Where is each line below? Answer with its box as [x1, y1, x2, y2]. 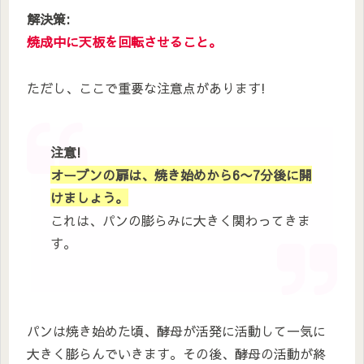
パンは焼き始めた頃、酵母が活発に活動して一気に [27, 322, 326, 340]
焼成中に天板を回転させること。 [27, 32, 222, 51]
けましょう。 [50, 188, 128, 207]
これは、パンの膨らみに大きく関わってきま [50, 211, 310, 230]
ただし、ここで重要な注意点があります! [27, 79, 266, 97]
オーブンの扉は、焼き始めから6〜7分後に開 [50, 166, 312, 184]
